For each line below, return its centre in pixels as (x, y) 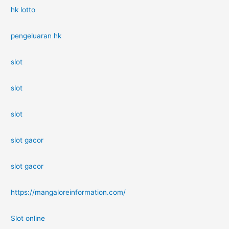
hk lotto (23, 10)
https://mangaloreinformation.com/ (68, 192)
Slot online (28, 218)
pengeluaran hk (36, 36)
